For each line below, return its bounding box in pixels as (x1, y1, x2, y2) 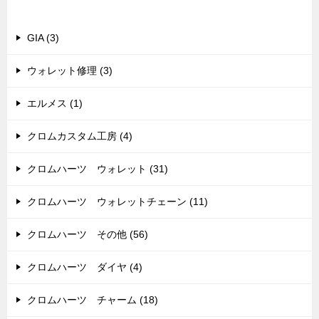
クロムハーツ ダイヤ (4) (27, 261, 142, 273)
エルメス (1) (27, 98, 83, 109)
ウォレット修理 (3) (27, 65, 113, 76)
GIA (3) (27, 32, 59, 43)
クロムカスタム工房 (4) (27, 130, 132, 142)
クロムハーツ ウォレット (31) (27, 163, 168, 174)
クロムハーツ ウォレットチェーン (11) (27, 196, 208, 207)
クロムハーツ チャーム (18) (27, 294, 158, 305)
